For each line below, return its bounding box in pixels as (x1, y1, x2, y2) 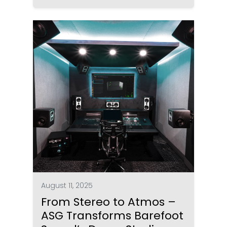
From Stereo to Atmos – (41, 194, 176, 210)
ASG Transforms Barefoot (41, 207, 184, 223)
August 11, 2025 (41, 180, 93, 191)
